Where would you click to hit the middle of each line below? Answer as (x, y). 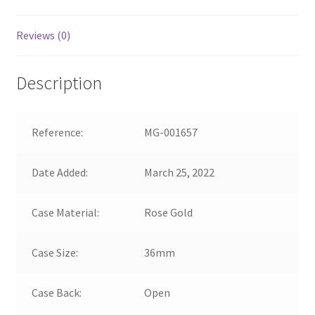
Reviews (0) (43, 36)
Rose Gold (169, 212)
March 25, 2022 (180, 172)
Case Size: (55, 252)
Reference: (58, 132)
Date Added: (60, 172)
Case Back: (57, 292)
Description (59, 83)
